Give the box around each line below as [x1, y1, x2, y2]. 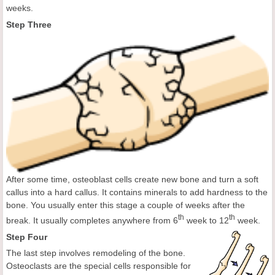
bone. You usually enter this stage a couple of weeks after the [6, 200, 245, 211]
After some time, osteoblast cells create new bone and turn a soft [6, 174, 258, 185]
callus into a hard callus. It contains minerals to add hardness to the [6, 187, 268, 198]
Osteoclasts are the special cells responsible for [6, 261, 191, 271]
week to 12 [184, 215, 229, 226]
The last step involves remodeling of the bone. [6, 248, 185, 258]
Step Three [6, 19, 52, 29]
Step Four [6, 232, 47, 242]
